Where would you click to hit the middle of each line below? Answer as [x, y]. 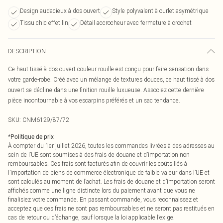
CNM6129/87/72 [46, 120]
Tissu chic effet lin [44, 23]
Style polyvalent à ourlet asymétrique [160, 11]
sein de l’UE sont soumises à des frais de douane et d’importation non [99, 155]
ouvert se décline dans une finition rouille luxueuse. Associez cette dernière [106, 90]
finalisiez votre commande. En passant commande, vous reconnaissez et [103, 199]
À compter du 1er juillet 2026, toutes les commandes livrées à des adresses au [111, 146]
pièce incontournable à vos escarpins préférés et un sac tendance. [94, 100]
